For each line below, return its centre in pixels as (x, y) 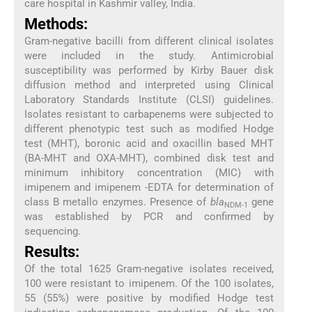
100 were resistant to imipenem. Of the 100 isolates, (149, 284)
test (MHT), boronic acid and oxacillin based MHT (149, 143)
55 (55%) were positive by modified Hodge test (149, 298)
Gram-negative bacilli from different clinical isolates (149, 41)
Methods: (56, 24)
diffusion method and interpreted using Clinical (149, 85)
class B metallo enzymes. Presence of (117, 202)
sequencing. (52, 231)
